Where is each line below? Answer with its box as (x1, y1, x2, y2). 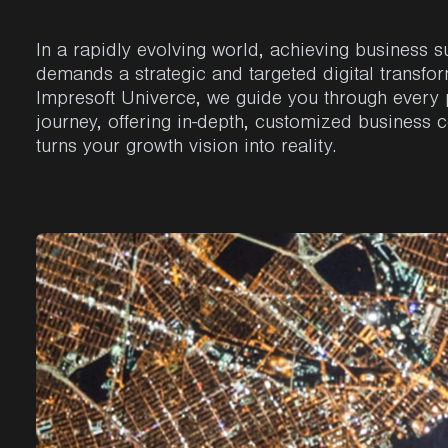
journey (36, 115, 97, 135)
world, (206, 43, 270, 63)
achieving (270, 43, 349, 63)
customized (255, 115, 352, 135)
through (324, 91, 387, 111)
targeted (249, 67, 317, 87)
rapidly (73, 43, 131, 63)
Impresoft (36, 91, 121, 111)
